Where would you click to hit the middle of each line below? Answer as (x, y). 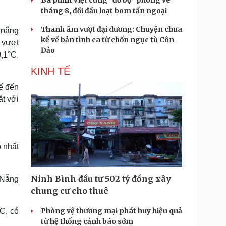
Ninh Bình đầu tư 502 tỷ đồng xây (101, 179)
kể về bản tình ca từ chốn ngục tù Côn (107, 40)
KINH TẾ (50, 71)
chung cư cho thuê (70, 191)
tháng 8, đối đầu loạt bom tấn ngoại (104, 11)
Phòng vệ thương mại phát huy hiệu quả (111, 211)
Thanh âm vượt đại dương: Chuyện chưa (111, 29)
